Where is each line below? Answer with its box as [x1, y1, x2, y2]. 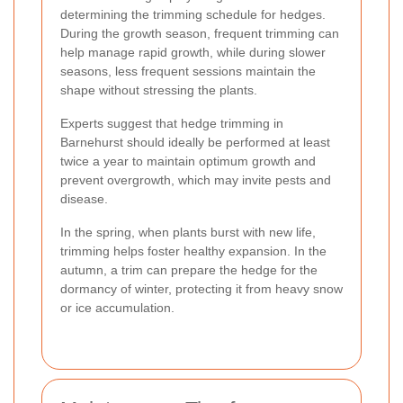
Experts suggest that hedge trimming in [60, 116, 283, 131]
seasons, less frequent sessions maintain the [60, 64, 316, 79]
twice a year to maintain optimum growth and [60, 154, 316, 169]
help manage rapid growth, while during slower [60, 45, 326, 60]
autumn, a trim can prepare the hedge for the [60, 263, 318, 278]
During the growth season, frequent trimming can [60, 26, 339, 41]
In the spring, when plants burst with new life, [60, 225, 316, 240]
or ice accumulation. [60, 300, 175, 316]
